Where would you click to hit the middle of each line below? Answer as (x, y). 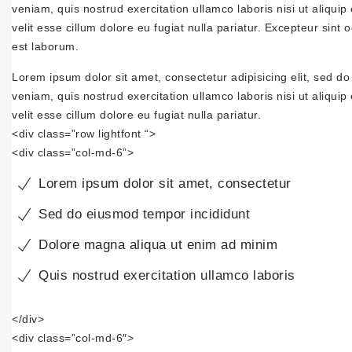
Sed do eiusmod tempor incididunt (144, 214)
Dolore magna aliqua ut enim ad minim (158, 245)
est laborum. (45, 46)
